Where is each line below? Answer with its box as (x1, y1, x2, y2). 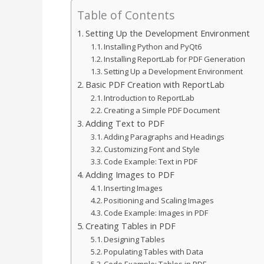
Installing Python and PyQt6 (104, 41, 202, 52)
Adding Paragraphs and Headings (104, 131, 225, 143)
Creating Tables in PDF (85, 220, 176, 232)
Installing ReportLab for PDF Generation (104, 54, 246, 65)
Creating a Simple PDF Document (104, 105, 220, 116)
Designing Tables (104, 234, 166, 245)
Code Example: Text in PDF (104, 156, 198, 167)
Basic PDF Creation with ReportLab (85, 79, 225, 91)
